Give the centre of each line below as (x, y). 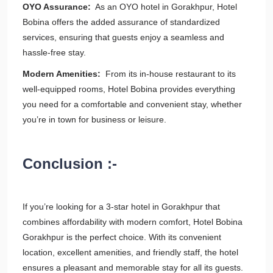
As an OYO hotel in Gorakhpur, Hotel (165, 7)
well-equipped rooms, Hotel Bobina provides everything (129, 89)
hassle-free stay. (54, 52)
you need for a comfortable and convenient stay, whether (132, 104)
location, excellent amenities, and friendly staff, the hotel (130, 252)
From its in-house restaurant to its (169, 74)
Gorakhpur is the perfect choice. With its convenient (122, 237)
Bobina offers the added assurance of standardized (121, 22)
